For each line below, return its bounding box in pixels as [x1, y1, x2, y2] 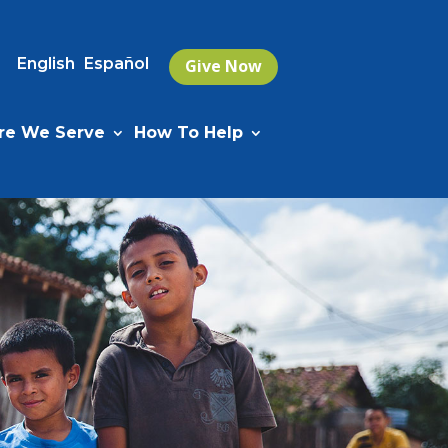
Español [84, 53, 150, 73]
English [17, 53, 76, 73]
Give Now [184, 55, 262, 78]
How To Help [134, 123, 244, 143]
